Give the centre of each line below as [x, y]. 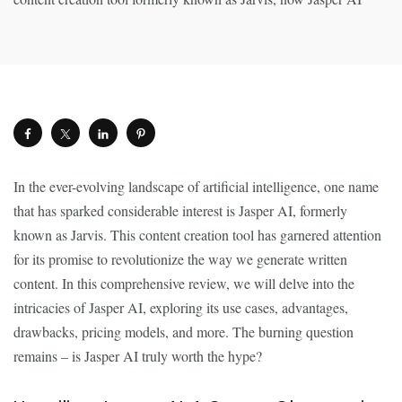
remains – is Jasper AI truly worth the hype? [138, 356]
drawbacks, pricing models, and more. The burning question [184, 332]
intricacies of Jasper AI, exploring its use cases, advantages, [181, 307]
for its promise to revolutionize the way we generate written [180, 259]
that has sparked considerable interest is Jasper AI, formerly [180, 210]
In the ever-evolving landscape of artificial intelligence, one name [196, 186]
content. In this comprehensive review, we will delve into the [184, 283]
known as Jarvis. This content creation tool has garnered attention [197, 235]
